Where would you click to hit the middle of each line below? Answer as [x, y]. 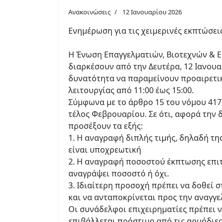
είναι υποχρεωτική [105, 150]
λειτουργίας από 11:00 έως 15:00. [131, 90]
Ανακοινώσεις [89, 12]
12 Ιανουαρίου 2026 [152, 12]
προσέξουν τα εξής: [106, 126]
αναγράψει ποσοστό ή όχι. [119, 174]
